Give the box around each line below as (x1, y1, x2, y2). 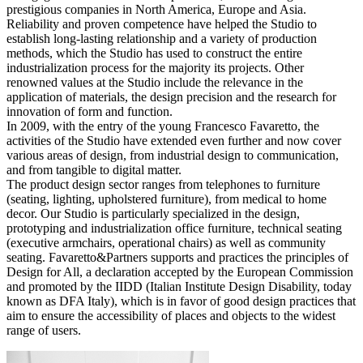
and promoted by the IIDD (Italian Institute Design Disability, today (6, 280, 352, 294)
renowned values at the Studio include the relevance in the (6, 75, 303, 90)
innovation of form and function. (6, 105, 173, 119)
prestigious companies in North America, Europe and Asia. (6, 2, 306, 17)
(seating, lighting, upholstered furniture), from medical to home (6, 192, 327, 207)
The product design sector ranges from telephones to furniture (6, 177, 320, 192)
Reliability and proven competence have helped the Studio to (6, 17, 317, 32)
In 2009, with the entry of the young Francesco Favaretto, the (6, 119, 319, 134)
